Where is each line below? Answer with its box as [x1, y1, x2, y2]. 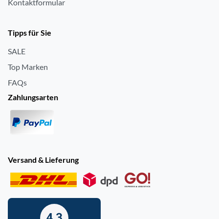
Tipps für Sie [8, 28, 51, 37]
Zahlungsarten [8, 92, 58, 102]
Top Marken [8, 62, 48, 71]
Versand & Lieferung [8, 155, 79, 164]
